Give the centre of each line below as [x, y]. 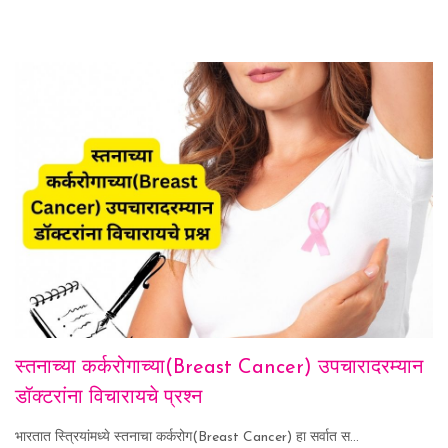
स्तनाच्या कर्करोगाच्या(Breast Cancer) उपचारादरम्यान [219, 367]
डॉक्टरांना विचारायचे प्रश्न [108, 397]
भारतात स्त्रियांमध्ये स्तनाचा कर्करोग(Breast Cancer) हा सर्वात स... [187, 437]
